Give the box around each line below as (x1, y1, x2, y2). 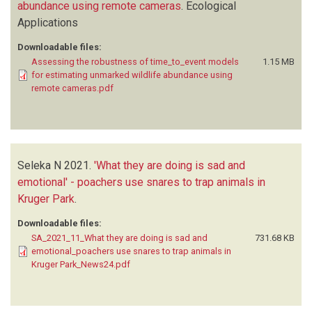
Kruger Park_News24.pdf (31, 258, 130, 270)
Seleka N (17, 158, 61, 172)
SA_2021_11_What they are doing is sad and (31, 232, 208, 243)
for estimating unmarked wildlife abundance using (31, 69, 233, 80)
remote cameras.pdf (31, 82, 114, 93)
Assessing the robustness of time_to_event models (31, 56, 239, 67)
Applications (17, 15, 78, 29)
